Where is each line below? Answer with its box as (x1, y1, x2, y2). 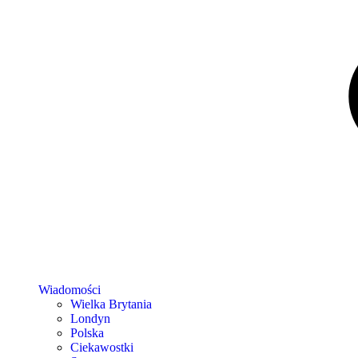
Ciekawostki (70, 340, 133, 355)
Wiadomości (38, 283, 101, 297)
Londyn (70, 312, 110, 326)
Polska (70, 326, 104, 340)
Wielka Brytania (70, 297, 152, 312)
